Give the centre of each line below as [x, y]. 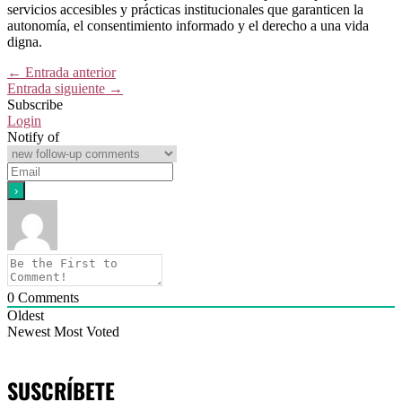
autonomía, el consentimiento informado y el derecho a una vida [188, 26]
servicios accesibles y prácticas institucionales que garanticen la [185, 10]
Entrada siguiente [58, 89]
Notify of [33, 137]
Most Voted [87, 332]
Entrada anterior [69, 73]
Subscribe [35, 105]
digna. [25, 42]
